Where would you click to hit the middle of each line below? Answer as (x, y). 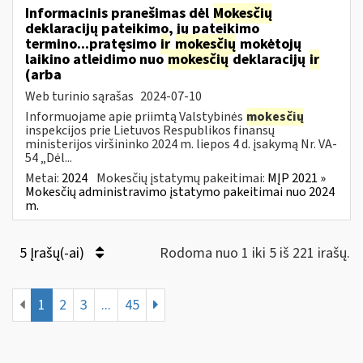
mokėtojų (269, 44)
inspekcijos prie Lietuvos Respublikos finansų (150, 130)
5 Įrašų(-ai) (53, 253)
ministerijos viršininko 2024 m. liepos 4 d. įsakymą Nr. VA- (181, 144)
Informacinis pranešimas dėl (119, 13)
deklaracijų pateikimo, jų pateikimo (142, 28)
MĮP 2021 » (297, 178)
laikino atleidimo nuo (96, 59)
